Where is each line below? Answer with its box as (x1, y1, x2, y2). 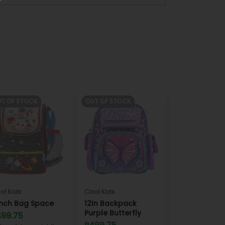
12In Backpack (84, 198, 137, 208)
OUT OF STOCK (85, 97, 131, 105)
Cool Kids (84, 187, 115, 196)
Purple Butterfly (84, 208, 141, 218)
